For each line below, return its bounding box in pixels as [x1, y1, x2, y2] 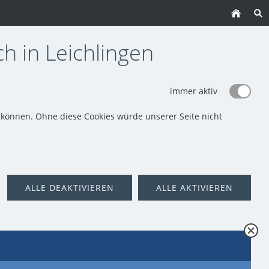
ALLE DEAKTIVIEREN [25, 182, 114, 193]
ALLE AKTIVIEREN [156, 182, 233, 193]
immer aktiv [170, 85, 217, 97]
